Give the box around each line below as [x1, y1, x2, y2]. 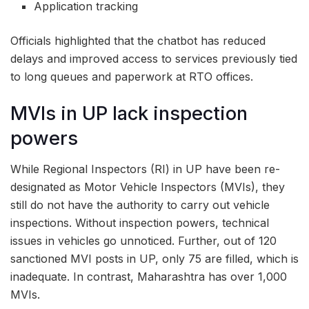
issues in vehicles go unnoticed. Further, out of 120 [10, 234, 277, 248]
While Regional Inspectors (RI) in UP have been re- [10, 162, 280, 177]
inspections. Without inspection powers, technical [10, 216, 269, 230]
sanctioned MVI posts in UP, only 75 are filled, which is [10, 252, 299, 266]
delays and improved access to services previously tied [10, 52, 297, 66]
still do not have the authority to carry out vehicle [10, 198, 270, 212]
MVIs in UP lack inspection [10, 101, 248, 125]
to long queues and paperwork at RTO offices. [10, 70, 253, 84]
